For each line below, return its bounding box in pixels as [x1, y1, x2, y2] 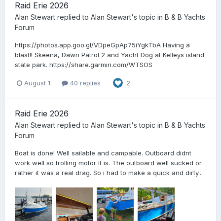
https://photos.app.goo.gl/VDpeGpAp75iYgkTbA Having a [15, 40, 190, 49]
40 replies [68, 78, 101, 87]
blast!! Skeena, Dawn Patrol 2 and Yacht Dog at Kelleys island [15, 50, 204, 59]
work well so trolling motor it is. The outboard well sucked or [15, 159, 202, 167]
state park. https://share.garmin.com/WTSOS [15, 60, 152, 69]
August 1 [24, 78, 50, 87]
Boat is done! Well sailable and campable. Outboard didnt [15, 149, 191, 157]
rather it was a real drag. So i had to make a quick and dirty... [15, 169, 203, 177]
